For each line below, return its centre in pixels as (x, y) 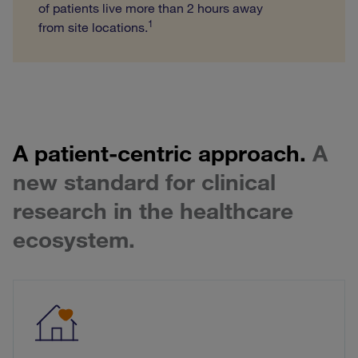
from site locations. (93, 27)
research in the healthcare (153, 210)
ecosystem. (74, 239)
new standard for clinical (144, 181)
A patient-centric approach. (163, 153)
